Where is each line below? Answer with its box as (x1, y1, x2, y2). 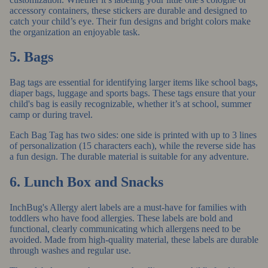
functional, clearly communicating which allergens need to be (10, 224, 240, 234)
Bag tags (10, 77, 42, 88)
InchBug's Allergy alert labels (10, 202, 121, 213)
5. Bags (10, 49, 53, 65)
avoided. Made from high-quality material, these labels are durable (10, 234, 258, 245)
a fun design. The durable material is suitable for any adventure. (10, 151, 249, 162)
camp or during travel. (10, 109, 93, 120)
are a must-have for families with (121, 202, 246, 213)
